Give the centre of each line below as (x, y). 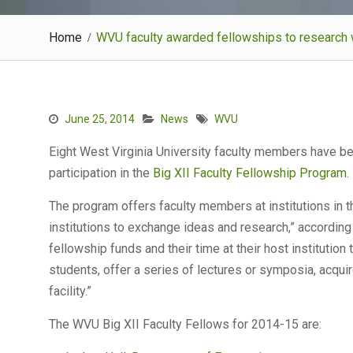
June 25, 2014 (100, 119)
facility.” (70, 291)
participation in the (101, 173)
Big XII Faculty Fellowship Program (250, 173)
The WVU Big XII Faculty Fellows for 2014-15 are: (185, 324)
